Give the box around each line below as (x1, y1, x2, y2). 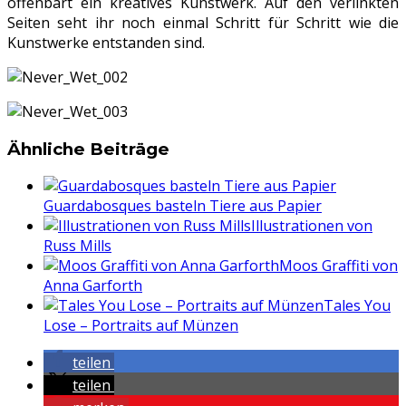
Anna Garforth (43, 275, 142, 296)
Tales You (324, 295, 391, 316)
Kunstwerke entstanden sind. (7, 32, 205, 53)
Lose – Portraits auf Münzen (43, 315, 238, 336)
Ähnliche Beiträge (7, 138, 169, 159)
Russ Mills (43, 236, 111, 256)
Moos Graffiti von (279, 256, 398, 276)
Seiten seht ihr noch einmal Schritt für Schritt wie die (7, 12, 399, 33)
